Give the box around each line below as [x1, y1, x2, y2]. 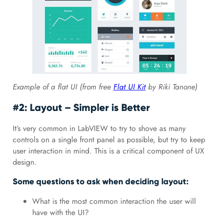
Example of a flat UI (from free [12, 81, 113, 93]
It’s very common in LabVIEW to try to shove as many [12, 123, 186, 134]
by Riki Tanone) [145, 81, 197, 93]
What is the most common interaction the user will [32, 196, 196, 207]
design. [12, 156, 37, 168]
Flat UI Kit [113, 81, 146, 93]
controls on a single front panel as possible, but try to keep [12, 134, 205, 146]
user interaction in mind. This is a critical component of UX [12, 145, 204, 157]
